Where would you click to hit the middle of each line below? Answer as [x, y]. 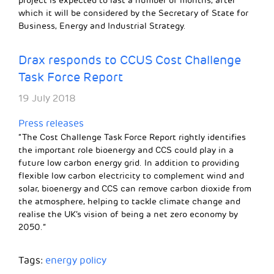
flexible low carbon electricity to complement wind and [131, 176]
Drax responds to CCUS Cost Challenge [130, 61]
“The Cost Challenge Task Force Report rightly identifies [132, 138]
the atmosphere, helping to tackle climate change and [129, 202]
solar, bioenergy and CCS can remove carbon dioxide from [135, 189]
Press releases [51, 124]
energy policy [76, 261]
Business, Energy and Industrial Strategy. [102, 26]
